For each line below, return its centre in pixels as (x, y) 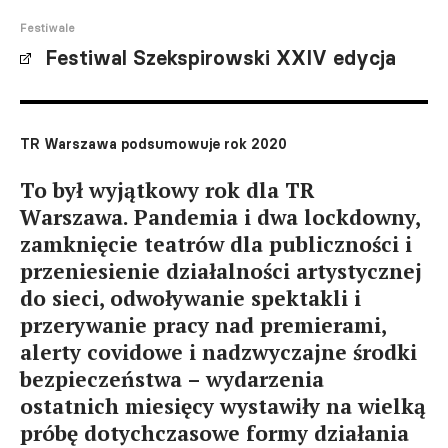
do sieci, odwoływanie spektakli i (190, 298)
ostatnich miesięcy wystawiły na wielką (223, 406)
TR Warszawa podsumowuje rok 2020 (153, 144)
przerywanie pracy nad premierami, (203, 325)
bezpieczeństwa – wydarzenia (172, 379)
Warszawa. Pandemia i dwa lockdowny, (220, 217)
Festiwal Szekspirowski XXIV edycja (220, 58)
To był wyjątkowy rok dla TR (167, 190)
